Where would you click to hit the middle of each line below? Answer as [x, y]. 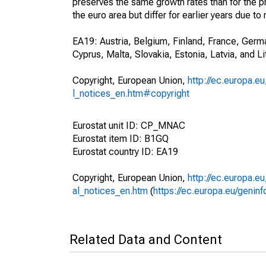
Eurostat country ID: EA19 [125, 152]
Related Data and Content [146, 240]
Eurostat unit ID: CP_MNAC [129, 126]
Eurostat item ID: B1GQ [121, 139]
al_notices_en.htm [110, 191]
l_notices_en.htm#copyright [131, 94]
